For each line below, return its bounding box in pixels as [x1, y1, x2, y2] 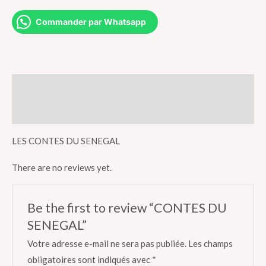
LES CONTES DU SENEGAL [12, 135, 120, 147]
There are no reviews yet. [12, 162, 112, 173]
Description [12, 81, 61, 92]
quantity [11, 2, 45, 13]
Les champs [188, 238, 233, 249]
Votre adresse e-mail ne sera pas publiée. [27, 238, 187, 249]
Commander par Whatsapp [36, 17, 146, 27]
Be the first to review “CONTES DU [27, 200, 227, 216]
